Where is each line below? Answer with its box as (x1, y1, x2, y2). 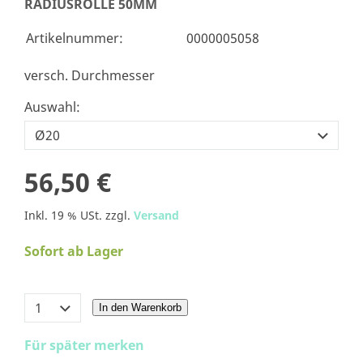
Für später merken (24, 336, 144, 355)
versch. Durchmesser (24, 66, 155, 85)
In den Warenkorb (99, 301, 181, 314)
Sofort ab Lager (24, 242, 123, 261)
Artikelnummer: (26, 29, 123, 48)
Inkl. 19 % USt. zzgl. (24, 207, 134, 224)
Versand (134, 207, 179, 224)
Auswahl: (24, 98, 80, 117)
